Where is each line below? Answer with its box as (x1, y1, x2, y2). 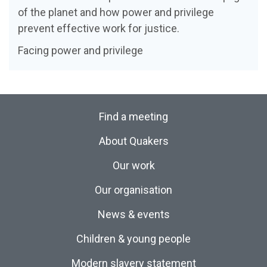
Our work (112, 159, 155, 172)
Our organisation (95, 184, 172, 197)
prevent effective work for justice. (18, 22, 179, 35)
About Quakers (98, 135, 169, 148)
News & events (97, 208, 170, 221)
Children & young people (76, 232, 191, 246)
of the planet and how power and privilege (18, 6, 214, 19)
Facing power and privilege (18, 44, 143, 57)
